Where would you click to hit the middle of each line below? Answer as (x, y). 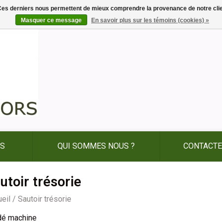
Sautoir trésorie (45, 199)
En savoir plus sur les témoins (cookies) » (150, 20)
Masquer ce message (51, 20)
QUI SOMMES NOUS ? (96, 146)
